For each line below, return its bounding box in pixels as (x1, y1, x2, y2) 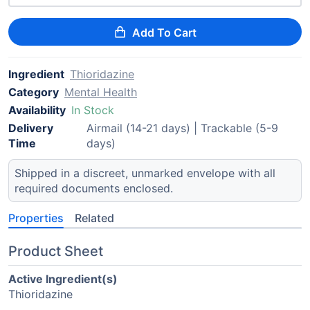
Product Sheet (8, 243, 103, 259)
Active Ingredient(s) (8, 272, 118, 286)
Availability (8, 103, 66, 117)
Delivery (8, 121, 53, 135)
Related (75, 211, 114, 225)
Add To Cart (132, 26, 197, 39)
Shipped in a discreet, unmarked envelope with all (15, 166, 275, 180)
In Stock (71, 103, 114, 117)
